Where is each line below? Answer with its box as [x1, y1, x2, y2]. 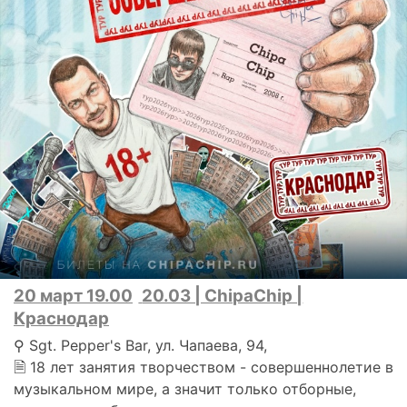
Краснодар [14, 308, 109, 330]
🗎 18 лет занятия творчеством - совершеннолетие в [14, 358, 393, 377]
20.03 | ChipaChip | [142, 285, 303, 307]
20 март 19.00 [14, 285, 133, 307]
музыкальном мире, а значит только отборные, [14, 380, 356, 399]
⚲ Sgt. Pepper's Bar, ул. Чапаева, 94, [14, 336, 267, 355]
